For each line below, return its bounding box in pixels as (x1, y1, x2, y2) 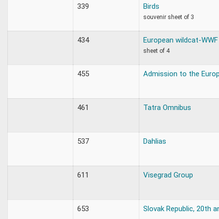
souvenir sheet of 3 (143, 13, 194, 21)
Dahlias (143, 136, 166, 146)
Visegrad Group (143, 170, 193, 179)
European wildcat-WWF (143, 35, 218, 44)
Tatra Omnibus (143, 103, 191, 112)
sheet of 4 (143, 47, 170, 54)
